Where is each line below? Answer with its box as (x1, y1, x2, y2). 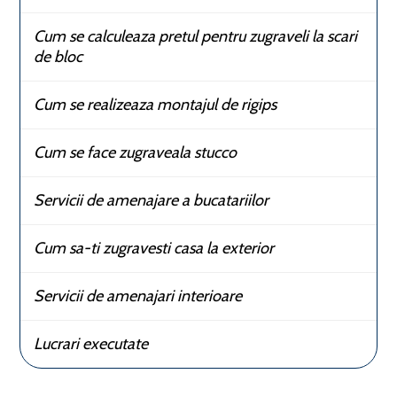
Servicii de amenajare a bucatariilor (34, 191, 269, 210)
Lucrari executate (34, 334, 149, 354)
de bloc (34, 47, 83, 66)
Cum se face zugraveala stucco (34, 143, 237, 162)
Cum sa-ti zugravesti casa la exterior (34, 238, 275, 258)
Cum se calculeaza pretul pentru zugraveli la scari (34, 27, 358, 46)
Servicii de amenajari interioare (34, 286, 243, 306)
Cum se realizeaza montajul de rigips (34, 95, 277, 114)
